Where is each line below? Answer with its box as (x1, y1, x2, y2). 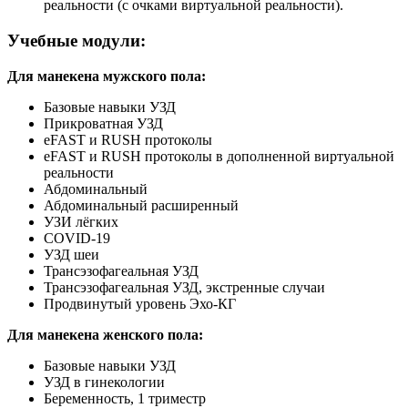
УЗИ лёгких (44, 213, 118, 229)
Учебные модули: (7, 30, 146, 50)
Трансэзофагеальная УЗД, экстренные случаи (44, 279, 325, 295)
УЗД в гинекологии (44, 373, 165, 390)
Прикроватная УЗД (44, 115, 163, 131)
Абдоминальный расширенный (44, 197, 239, 213)
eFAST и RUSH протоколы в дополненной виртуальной (44, 148, 394, 164)
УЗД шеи (44, 246, 99, 262)
